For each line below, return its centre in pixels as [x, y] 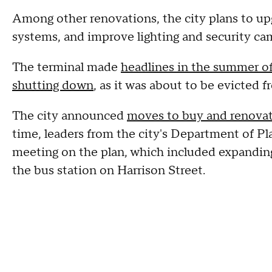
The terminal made [66, 67]
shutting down [53, 86]
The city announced [70, 116]
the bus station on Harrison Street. [109, 171]
